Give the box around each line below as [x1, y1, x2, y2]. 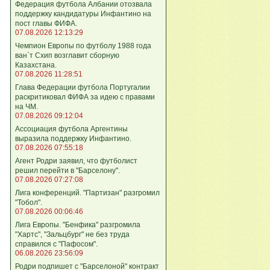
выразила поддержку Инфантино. [15, 134, 131, 143]
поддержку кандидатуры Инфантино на [15, 9, 151, 18]
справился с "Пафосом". [15, 239, 98, 248]
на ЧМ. [15, 102, 38, 111]
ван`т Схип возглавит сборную [15, 51, 119, 60]
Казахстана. [15, 60, 57, 69]
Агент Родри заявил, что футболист [15, 156, 137, 165]
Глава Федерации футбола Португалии [15, 83, 150, 92]
